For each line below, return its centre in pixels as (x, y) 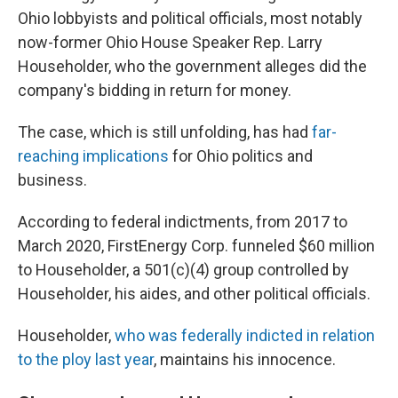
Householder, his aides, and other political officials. (194, 294)
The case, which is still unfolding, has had (165, 132)
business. (52, 180)
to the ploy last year (86, 359)
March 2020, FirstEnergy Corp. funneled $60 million (196, 246)
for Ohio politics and (241, 156)
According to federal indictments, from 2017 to (183, 222)
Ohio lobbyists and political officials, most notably (190, 18)
